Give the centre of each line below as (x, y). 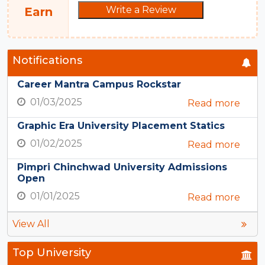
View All (31, 224)
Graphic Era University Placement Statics (121, 126)
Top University (52, 253)
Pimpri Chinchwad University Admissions (122, 167)
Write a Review (141, 9)
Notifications (47, 61)
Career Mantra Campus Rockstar (99, 85)
